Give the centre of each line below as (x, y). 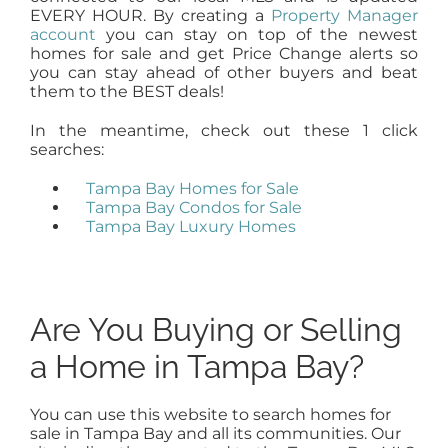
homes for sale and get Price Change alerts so (224, 54)
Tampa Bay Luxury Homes (190, 227)
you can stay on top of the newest (257, 35)
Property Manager (345, 16)
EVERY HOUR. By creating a (150, 16)
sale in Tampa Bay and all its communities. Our (215, 434)
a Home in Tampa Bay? (196, 367)
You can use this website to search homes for (210, 415)
